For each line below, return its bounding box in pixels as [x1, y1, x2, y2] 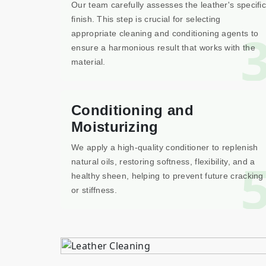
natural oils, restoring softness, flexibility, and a [71, 157, 255, 166]
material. [71, 57, 106, 66]
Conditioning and [71, 102, 194, 118]
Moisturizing [71, 119, 159, 135]
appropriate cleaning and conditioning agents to [71, 28, 259, 38]
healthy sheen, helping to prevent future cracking [71, 171, 264, 180]
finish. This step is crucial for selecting [71, 14, 221, 24]
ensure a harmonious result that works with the [71, 43, 255, 52]
